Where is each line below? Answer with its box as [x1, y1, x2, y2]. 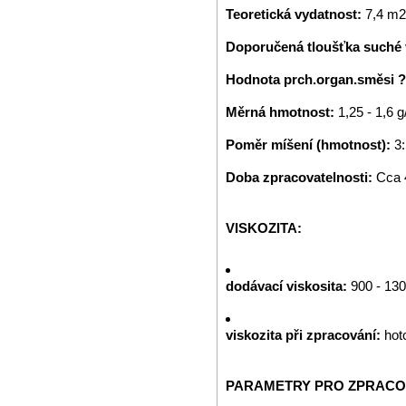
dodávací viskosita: [226, 278, 351, 294]
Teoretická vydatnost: [226, 6, 365, 22]
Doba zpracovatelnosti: [226, 169, 376, 185]
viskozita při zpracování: [226, 327, 384, 343]
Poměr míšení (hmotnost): [226, 137, 391, 152]
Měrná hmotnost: [226, 104, 338, 120]
